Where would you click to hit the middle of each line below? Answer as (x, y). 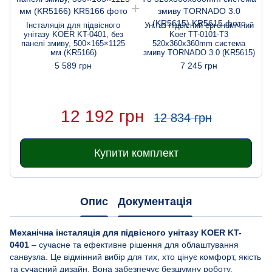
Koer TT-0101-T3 (199, 35)
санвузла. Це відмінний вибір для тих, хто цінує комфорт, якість (135, 257)
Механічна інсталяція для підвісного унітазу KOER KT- (126, 232)
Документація (155, 202)
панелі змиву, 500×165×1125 (73, 44)
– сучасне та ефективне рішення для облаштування (135, 244)
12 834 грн (182, 117)
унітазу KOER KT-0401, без (73, 35)
